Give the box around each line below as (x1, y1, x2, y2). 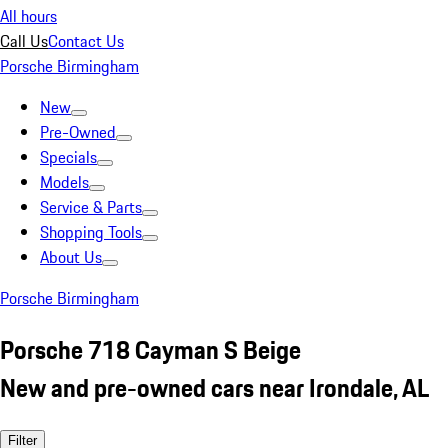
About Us (40, 245, 102, 269)
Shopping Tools (40, 220, 142, 244)
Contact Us (48, 29, 124, 53)
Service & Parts (40, 195, 142, 219)
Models (40, 170, 89, 194)
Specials (40, 145, 97, 169)
